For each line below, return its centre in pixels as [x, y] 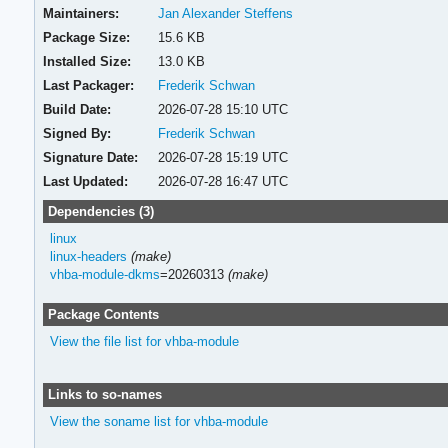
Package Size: [87, 37]
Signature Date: [91, 157]
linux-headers [88, 256]
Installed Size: [87, 61]
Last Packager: [89, 85]
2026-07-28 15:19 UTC [222, 157]
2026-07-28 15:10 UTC [222, 109]
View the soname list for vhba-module [158, 422]
